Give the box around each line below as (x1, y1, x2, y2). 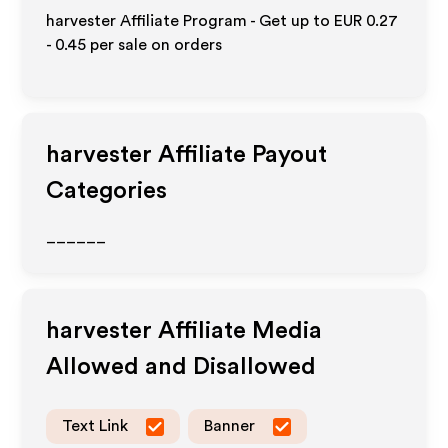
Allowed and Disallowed (46, 355, 317, 379)
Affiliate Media (152, 319, 323, 343)
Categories (46, 179, 168, 203)
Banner (204, 418, 256, 434)
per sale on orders (86, 37, 223, 53)
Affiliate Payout (152, 143, 328, 167)
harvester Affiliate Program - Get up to (46, 13, 335, 29)
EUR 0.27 (334, 13, 399, 29)
